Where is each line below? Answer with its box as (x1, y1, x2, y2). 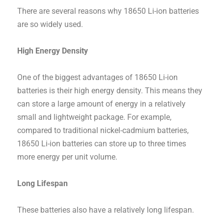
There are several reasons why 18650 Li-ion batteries (17, 6, 199, 16)
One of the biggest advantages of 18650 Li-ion (17, 73, 178, 82)
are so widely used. (17, 20, 83, 29)
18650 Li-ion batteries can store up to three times (17, 139, 187, 149)
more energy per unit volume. (17, 152, 118, 162)
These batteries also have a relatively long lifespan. (17, 205, 194, 215)
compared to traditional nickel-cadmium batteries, (17, 126, 189, 136)
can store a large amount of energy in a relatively (17, 99, 186, 109)
